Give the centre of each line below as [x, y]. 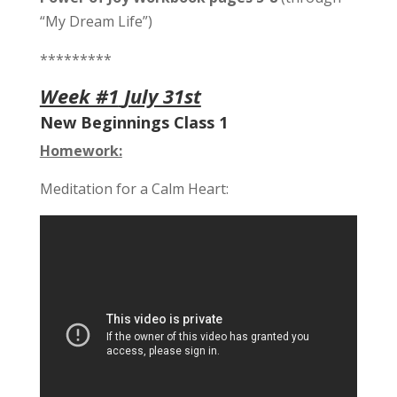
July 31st [162, 96]
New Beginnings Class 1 [133, 122]
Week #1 [79, 96]
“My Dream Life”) [96, 21]
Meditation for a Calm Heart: [134, 189]
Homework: [81, 151]
